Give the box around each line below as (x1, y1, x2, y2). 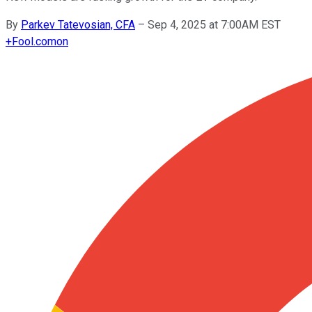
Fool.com (12, 34, 56, 48)
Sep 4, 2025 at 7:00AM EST (148, 17, 281, 31)
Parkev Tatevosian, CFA (21, 17, 135, 31)
